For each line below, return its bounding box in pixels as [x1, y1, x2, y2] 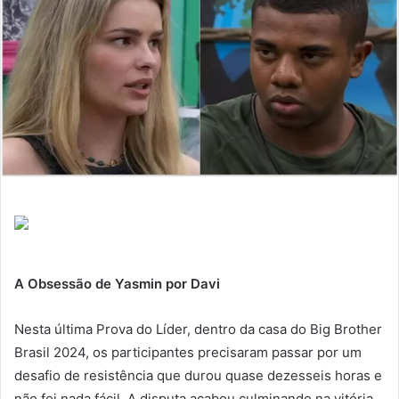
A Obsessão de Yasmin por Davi [14, 274, 220, 292]
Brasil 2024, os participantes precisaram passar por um [14, 343, 362, 361]
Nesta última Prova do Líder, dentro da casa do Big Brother [14, 320, 382, 338]
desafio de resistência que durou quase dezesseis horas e [14, 366, 382, 384]
